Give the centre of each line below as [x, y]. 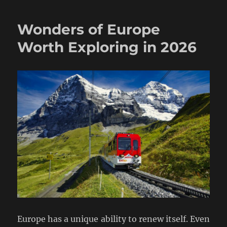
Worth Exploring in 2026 [107, 47]
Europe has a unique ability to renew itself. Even [113, 219]
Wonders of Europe [89, 29]
